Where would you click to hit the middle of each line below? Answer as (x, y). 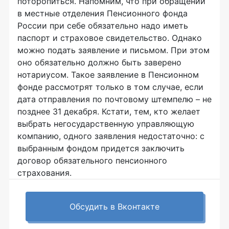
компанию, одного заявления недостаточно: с (111, 136)
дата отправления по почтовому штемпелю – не (114, 99)
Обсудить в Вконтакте (114, 207)
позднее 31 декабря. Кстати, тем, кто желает (109, 111)
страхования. (44, 173)
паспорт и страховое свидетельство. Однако (110, 38)
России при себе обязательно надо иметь (103, 26)
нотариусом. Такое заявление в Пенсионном (108, 75)
